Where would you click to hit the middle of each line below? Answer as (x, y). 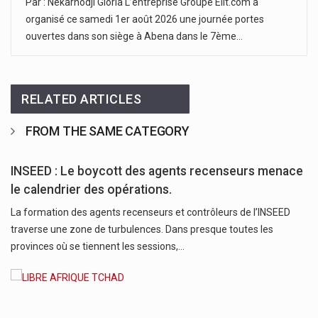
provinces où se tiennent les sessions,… (98, 246)
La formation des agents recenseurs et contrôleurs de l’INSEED (150, 212)
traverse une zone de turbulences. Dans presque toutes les (142, 229)
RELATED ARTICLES (82, 99)
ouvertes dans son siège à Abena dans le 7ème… (134, 36)
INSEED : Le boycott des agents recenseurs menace (157, 171)
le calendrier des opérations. (91, 189)
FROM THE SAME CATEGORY (107, 131)
